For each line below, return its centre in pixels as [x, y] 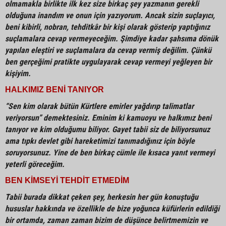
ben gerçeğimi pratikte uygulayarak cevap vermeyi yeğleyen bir [108, 62]
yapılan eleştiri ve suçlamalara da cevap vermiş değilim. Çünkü [108, 50]
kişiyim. [18, 73]
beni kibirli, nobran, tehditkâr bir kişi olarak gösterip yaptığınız [107, 27]
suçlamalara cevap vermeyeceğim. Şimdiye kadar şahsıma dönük [112, 39]
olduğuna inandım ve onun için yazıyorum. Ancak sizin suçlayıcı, [110, 15]
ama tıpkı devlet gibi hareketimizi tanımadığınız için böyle [100, 141]
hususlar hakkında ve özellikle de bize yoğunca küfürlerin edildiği [112, 209]
